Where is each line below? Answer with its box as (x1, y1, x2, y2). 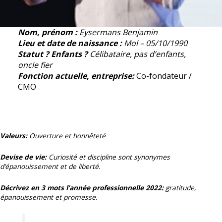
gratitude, (166, 182, 196, 192)
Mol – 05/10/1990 (123, 38, 187, 49)
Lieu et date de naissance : (17, 38, 122, 49)
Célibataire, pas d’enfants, (89, 49, 186, 60)
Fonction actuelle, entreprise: (17, 70, 134, 82)
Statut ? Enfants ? (17, 49, 88, 60)
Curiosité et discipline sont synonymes (49, 152, 170, 162)
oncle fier (17, 59, 53, 71)
